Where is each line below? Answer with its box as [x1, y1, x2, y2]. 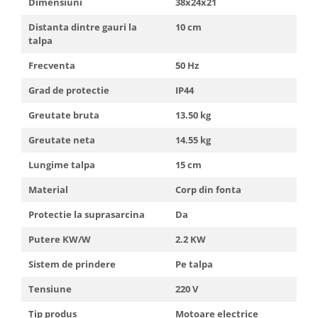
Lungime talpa [28, 158, 95, 172]
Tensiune [28, 283, 72, 296]
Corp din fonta [175, 183, 241, 197]
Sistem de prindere [28, 258, 116, 271]
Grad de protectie [28, 84, 109, 97]
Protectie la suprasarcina [28, 208, 145, 221]
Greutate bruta [28, 109, 99, 122]
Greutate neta [28, 133, 95, 147]
